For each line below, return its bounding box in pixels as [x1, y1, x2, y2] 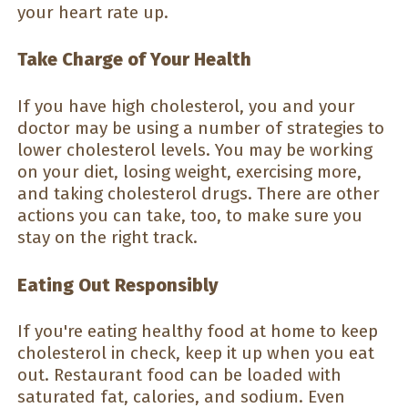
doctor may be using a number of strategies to [17, 117, 384, 139]
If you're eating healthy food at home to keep [17, 321, 378, 342]
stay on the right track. [17, 227, 198, 249]
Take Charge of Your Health [17, 48, 251, 71]
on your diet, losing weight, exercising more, [17, 161, 362, 183]
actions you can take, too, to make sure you [17, 205, 362, 227]
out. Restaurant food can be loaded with [17, 364, 342, 386]
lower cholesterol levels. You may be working [17, 139, 372, 161]
